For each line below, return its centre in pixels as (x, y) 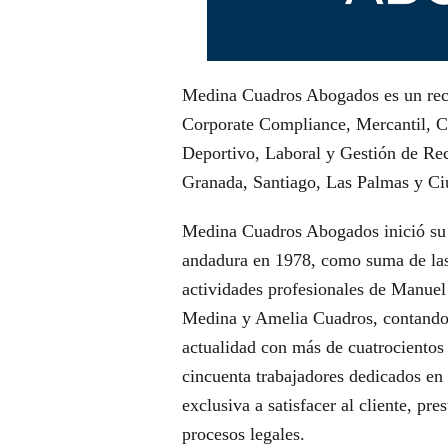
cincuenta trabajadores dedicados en (312, 376)
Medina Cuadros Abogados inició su (313, 231)
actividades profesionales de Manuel (313, 289)
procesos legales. (243, 434)
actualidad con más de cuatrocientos (312, 347)
